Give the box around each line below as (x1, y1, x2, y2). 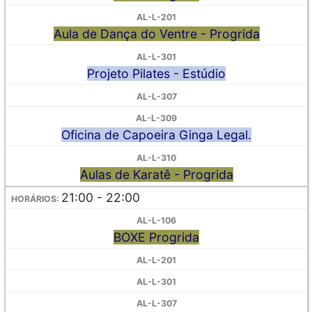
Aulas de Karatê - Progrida (79, 167, 233, 182)
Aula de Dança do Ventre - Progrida (53, 26, 260, 41)
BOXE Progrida (114, 230, 199, 244)
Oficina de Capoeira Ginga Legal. (61, 127, 251, 142)
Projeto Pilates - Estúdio (87, 66, 226, 81)
